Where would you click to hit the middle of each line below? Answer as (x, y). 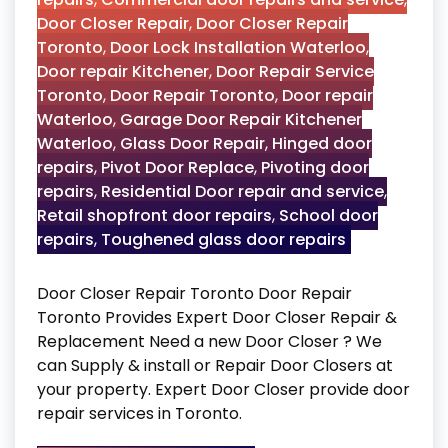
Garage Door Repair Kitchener (241, 119)
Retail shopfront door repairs (154, 215)
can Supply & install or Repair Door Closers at (215, 365)
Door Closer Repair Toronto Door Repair (194, 293)
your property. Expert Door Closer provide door (223, 389)
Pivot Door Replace (177, 167)
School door (328, 215)
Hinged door (322, 143)
